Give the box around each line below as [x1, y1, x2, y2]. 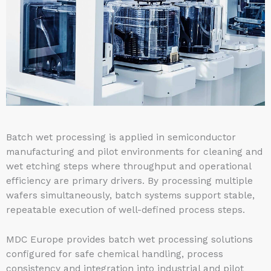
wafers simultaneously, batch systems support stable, [6, 189, 255, 201]
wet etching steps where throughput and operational [6, 160, 251, 172]
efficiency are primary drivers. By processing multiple [6, 175, 253, 186]
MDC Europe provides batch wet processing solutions [6, 233, 253, 245]
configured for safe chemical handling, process [6, 248, 223, 260]
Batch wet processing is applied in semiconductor [6, 131, 236, 143]
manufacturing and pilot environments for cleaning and [6, 146, 263, 157]
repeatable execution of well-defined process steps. [6, 204, 245, 215]
